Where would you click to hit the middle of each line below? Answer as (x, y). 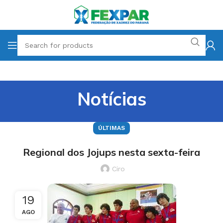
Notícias (111, 99)
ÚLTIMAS (111, 128)
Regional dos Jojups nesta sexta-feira (111, 152)
